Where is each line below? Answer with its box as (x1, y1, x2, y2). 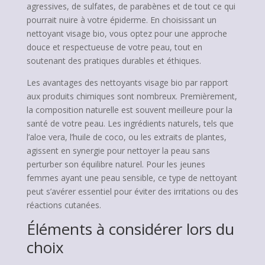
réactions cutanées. (26, 199, 101, 211)
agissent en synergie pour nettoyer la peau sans (26, 145, 210, 156)
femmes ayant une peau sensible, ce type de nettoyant (26, 172, 237, 183)
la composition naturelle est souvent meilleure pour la (26, 104, 232, 115)
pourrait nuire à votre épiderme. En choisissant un (26, 14, 216, 25)
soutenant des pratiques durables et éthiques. (26, 55, 201, 66)
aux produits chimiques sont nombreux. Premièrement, (26, 91, 237, 102)
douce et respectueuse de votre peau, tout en (26, 41, 202, 53)
